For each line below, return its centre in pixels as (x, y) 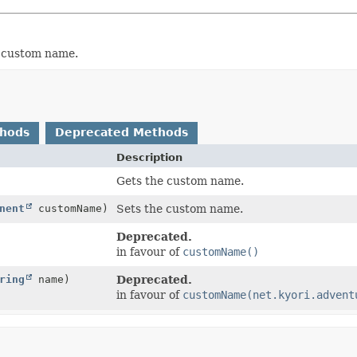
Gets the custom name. (180, 180)
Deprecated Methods (122, 132)
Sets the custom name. (179, 208)
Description (149, 157)
